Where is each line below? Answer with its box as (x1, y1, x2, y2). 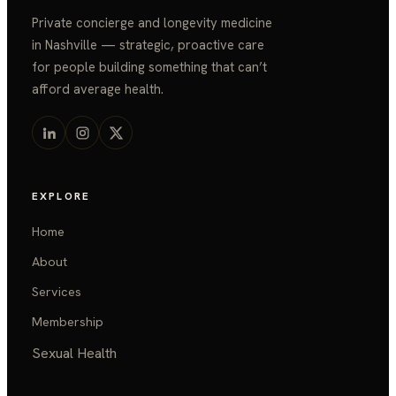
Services (32, 284, 81, 300)
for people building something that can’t (32, 58, 267, 75)
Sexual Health (32, 344, 117, 362)
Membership (32, 314, 103, 330)
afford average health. (32, 80, 164, 97)
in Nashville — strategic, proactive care (32, 36, 264, 53)
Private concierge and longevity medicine (32, 14, 272, 31)
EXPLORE (32, 189, 90, 203)
